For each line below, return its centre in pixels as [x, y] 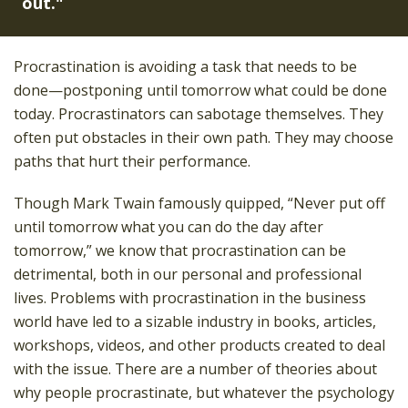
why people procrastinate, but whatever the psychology [204, 393]
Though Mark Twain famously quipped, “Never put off [199, 203]
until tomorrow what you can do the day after [168, 227]
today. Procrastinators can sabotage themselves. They [199, 114]
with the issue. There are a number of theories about [195, 369]
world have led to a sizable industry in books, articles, [195, 321]
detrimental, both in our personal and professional [188, 274]
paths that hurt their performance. [132, 161]
